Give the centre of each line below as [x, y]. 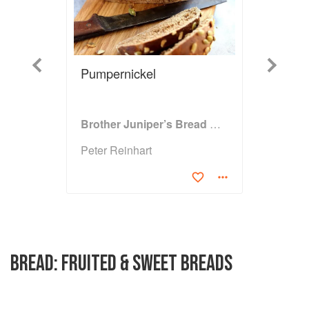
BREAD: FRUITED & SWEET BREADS [121, 264]
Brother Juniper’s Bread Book [215, 124]
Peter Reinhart [116, 150]
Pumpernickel [118, 73]
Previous [49, 64]
